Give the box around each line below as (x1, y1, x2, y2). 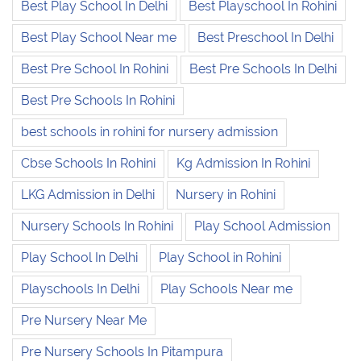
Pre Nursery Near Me (21, 313, 147, 329)
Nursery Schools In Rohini (21, 218, 173, 234)
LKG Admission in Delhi (21, 187, 155, 203)
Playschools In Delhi (21, 281, 139, 297)
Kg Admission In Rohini (176, 156, 310, 172)
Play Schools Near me (160, 281, 293, 297)
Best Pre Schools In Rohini (21, 93, 175, 109)
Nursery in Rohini (176, 187, 276, 203)
